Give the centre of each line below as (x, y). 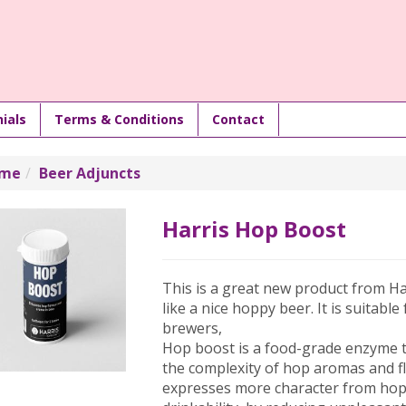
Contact (238, 119)
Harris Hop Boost (255, 229)
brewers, (193, 328)
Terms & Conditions (119, 119)
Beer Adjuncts (89, 173)
